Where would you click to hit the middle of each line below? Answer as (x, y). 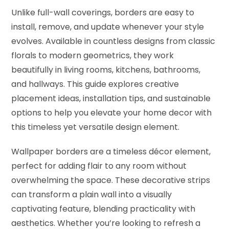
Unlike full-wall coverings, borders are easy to (103, 12)
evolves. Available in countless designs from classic (113, 41)
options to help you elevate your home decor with (112, 112)
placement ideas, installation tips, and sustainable (111, 98)
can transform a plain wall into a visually (92, 194)
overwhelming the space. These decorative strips (111, 180)
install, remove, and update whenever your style (108, 27)
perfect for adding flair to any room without (99, 166)
